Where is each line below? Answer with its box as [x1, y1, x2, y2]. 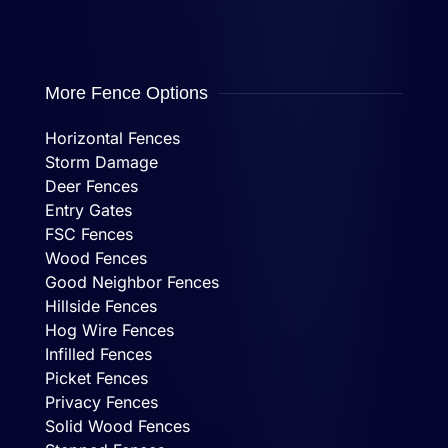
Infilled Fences [45, 344, 152, 365]
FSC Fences [45, 224, 133, 245]
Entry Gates [45, 200, 132, 221]
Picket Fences [45, 368, 148, 389]
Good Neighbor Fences [45, 272, 219, 293]
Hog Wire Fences [45, 320, 174, 341]
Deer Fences [45, 176, 138, 197]
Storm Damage [45, 152, 158, 173]
